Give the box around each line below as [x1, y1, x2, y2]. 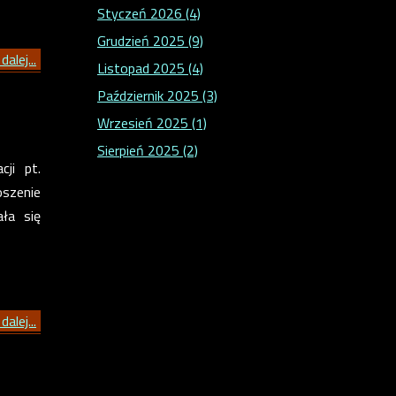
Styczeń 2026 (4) [97, 3, 201, 25]
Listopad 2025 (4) [97, 57, 203, 80]
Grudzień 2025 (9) [97, 30, 203, 52]
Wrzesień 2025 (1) [97, 112, 207, 134]
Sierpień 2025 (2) [97, 140, 198, 162]
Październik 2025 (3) [97, 85, 217, 107]
